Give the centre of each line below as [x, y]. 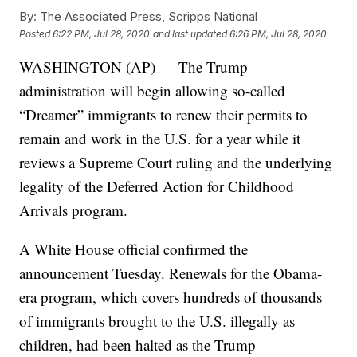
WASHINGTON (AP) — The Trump [134, 67]
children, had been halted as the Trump [138, 345]
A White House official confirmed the [134, 249]
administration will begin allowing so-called [153, 91]
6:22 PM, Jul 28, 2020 [102, 33]
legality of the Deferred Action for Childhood [157, 186]
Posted [36, 33]
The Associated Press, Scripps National [147, 17]
